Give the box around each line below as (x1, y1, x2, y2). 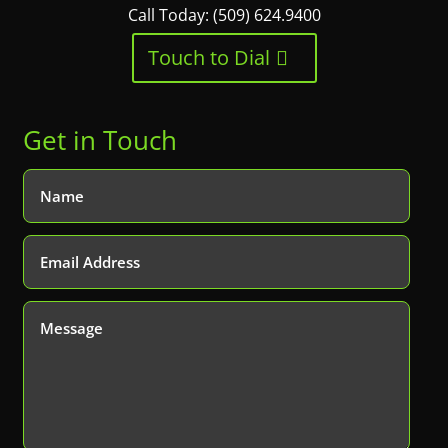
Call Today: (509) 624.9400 (127, 4, 321, 26)
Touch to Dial (147, 44, 270, 71)
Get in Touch (23, 122, 177, 158)
